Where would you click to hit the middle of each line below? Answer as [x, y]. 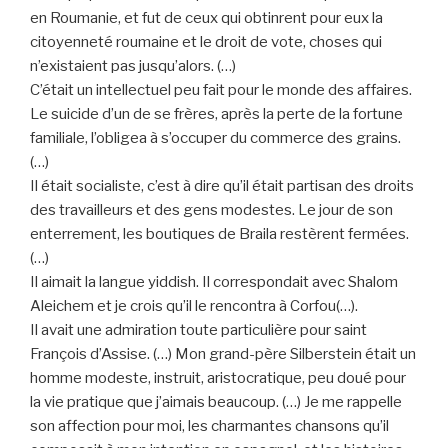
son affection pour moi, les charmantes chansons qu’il [209, 425]
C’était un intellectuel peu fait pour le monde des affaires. [221, 89]
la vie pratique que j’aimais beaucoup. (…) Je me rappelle [216, 401]
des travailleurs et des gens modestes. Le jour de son [211, 209]
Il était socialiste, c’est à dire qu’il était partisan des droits [222, 185]
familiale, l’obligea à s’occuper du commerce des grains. [215, 137]
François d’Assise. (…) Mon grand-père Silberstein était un [223, 353]
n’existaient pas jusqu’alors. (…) [133, 65]
